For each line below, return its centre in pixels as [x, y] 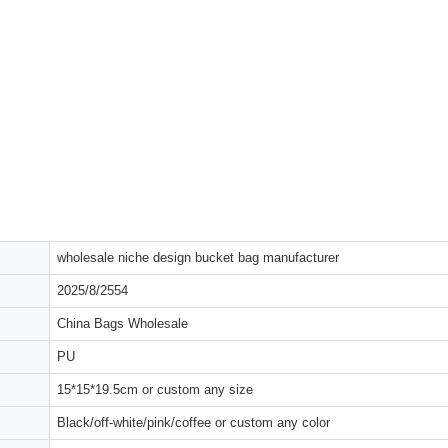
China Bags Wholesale [123, 323]
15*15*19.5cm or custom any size [155, 389]
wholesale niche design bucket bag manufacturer [198, 257]
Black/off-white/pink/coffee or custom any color [194, 422]
